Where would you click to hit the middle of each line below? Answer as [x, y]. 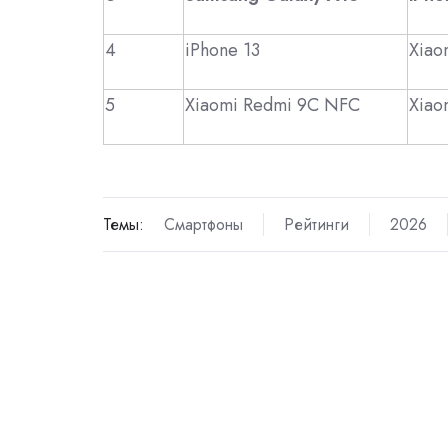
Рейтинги [316, 225]
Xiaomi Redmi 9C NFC [272, 104]
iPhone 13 [222, 49]
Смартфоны [203, 225]
